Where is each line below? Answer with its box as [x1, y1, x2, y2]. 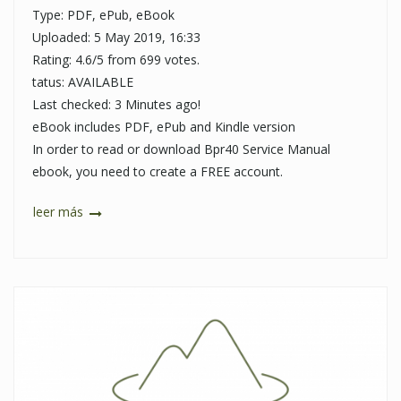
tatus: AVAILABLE [32, 73, 133, 91]
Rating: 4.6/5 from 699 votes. [32, 51, 200, 69]
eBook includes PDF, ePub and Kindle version [32, 118, 295, 136]
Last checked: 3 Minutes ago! [32, 96, 200, 114]
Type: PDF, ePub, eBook [32, 6, 175, 24]
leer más [33, 203, 87, 221]
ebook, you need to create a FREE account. [32, 163, 283, 181]
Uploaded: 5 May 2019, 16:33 [32, 29, 200, 47]
